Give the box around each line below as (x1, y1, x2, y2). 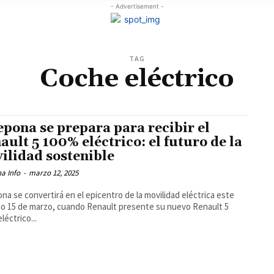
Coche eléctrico (40, 63, 234, 95)
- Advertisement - (110, 2, 164, 10)
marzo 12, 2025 (29, 168, 79, 179)
